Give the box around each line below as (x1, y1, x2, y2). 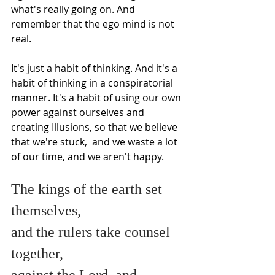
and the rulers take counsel (11, 223, 174, 240)
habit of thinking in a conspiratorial (11, 76, 176, 90)
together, (11, 245, 63, 261)
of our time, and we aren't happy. (11, 149, 169, 163)
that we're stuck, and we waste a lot (11, 134, 180, 149)
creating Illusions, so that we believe (11, 120, 180, 134)
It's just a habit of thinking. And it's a (11, 61, 180, 75)
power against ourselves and (11, 105, 147, 119)
